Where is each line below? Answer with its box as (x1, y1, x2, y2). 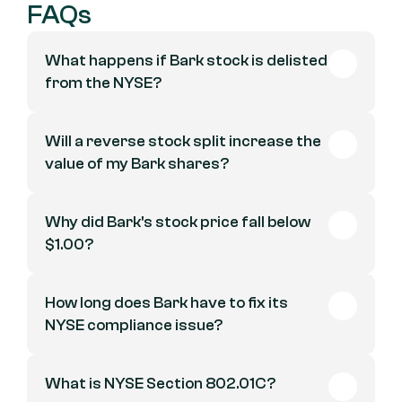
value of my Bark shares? (45, 154, 229, 173)
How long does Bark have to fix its (45, 293, 288, 312)
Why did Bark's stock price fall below (45, 213, 310, 232)
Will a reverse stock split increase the (45, 132, 321, 151)
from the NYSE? (45, 74, 162, 92)
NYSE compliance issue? (45, 316, 223, 335)
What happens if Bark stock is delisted (45, 51, 328, 70)
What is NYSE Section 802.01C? (45, 374, 275, 393)
